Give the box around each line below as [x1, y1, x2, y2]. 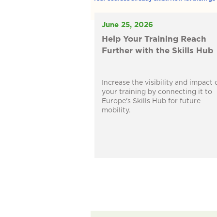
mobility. [101, 107, 130, 114]
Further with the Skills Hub [101, 46, 213, 55]
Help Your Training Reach [101, 35, 206, 44]
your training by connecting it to [101, 89, 212, 96]
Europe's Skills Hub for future [101, 98, 201, 105]
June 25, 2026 [101, 21, 153, 29]
